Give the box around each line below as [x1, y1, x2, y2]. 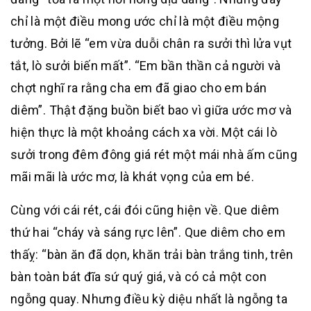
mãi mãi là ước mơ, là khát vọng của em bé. [10, 169, 255, 184]
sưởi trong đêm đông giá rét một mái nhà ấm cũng [10, 147, 297, 162]
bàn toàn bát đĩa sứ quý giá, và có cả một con [10, 269, 267, 284]
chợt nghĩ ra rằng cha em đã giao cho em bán [10, 81, 267, 95]
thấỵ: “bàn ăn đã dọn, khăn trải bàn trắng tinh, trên [10, 247, 294, 262]
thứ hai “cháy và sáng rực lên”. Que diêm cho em [10, 225, 285, 239]
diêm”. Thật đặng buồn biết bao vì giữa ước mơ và [10, 103, 292, 117]
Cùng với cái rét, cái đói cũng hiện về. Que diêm [10, 203, 280, 217]
